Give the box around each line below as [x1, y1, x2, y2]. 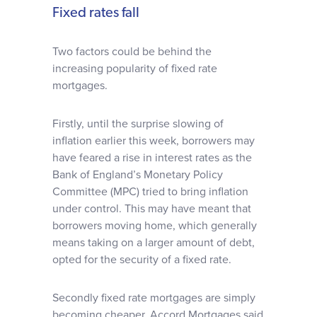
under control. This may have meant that [52, 202, 251, 216]
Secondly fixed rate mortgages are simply [52, 291, 255, 305]
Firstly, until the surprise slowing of [52, 117, 224, 131]
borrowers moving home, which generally [52, 219, 257, 233]
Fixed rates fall [52, 6, 139, 21]
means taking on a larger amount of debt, [52, 236, 255, 250]
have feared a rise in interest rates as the [52, 151, 252, 165]
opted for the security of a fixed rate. [52, 253, 231, 267]
